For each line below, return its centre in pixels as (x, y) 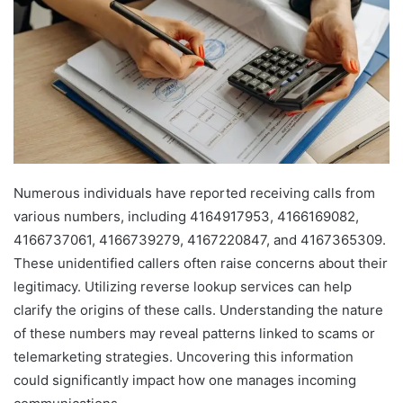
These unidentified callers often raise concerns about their (201, 263)
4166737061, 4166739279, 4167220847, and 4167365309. (200, 239)
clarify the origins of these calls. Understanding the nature (198, 309)
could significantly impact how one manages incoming (185, 380)
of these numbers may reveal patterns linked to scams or (194, 333)
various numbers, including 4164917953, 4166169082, (186, 216)
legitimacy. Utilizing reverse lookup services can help (183, 286)
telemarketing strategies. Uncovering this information (184, 356)
